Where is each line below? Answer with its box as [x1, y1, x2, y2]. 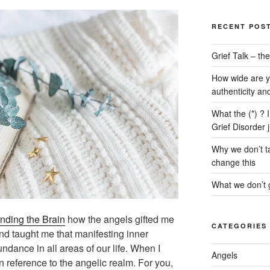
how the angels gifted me [65, 212, 174, 227]
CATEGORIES [211, 221, 267, 230]
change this [211, 155, 256, 168]
